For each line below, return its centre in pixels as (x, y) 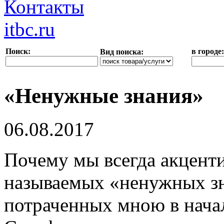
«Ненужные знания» (104, 95)
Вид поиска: (122, 51)
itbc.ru (29, 29)
